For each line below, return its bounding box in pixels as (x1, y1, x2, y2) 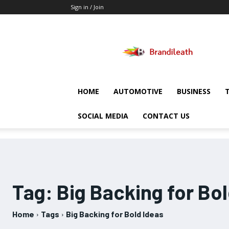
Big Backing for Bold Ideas (66, 209, 164, 219)
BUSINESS (177, 86, 211, 96)
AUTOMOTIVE (113, 86, 163, 96)
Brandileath (157, 29, 195, 38)
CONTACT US (143, 111, 190, 121)
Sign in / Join (71, 3, 104, 11)
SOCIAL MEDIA (78, 111, 128, 121)
